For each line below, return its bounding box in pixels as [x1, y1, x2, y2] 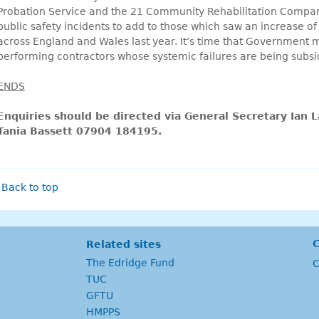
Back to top [1, 181, 58, 193]
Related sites [86, 238, 161, 250]
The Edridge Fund [86, 256, 174, 268]
